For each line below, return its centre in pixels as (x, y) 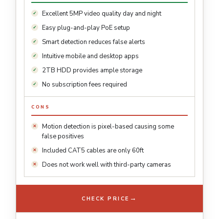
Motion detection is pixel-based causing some (108, 127)
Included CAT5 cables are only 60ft (93, 151)
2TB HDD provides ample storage (92, 71)
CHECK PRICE (106, 198)
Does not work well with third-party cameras (107, 165)
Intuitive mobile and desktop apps (90, 56)
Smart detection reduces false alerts (94, 42)
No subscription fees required (85, 85)
